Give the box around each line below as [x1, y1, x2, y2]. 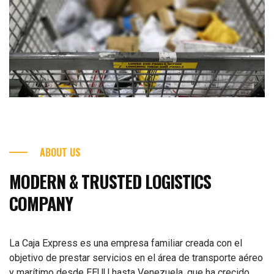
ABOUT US [40, 145, 81, 160]
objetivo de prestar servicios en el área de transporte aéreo [9, 252, 263, 264]
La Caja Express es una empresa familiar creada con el [9, 237, 242, 250]
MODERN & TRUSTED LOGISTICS [9, 169, 211, 194]
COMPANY [9, 191, 73, 217]
